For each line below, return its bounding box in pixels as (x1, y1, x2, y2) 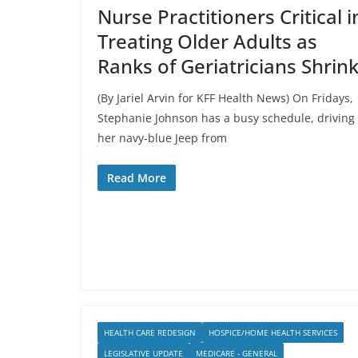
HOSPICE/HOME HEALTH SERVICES (209, 327, 337, 338)
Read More (107, 170, 166, 185)
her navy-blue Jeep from (97, 130, 227, 145)
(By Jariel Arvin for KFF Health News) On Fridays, (97, 90, 353, 105)
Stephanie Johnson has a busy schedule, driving (97, 110, 355, 125)
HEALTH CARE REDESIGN (104, 327, 196, 338)
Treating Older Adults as (97, 28, 317, 54)
